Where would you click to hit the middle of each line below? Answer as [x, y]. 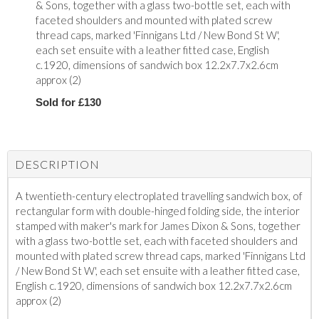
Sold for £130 [68, 102]
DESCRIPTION [57, 164]
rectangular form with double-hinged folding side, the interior [158, 210]
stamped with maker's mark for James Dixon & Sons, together [158, 225]
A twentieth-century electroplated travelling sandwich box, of [159, 195]
